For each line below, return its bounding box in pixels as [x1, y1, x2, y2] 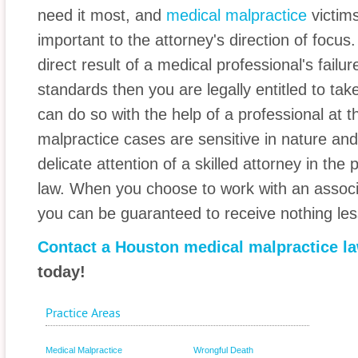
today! [38, 263, 86, 280]
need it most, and [38, 6, 166, 24]
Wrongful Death [193, 345, 253, 355]
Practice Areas [46, 306, 121, 320]
